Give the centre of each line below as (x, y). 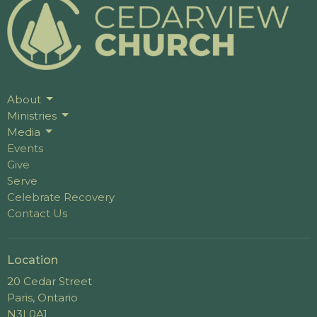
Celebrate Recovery (61, 197)
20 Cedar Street (50, 282)
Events (25, 148)
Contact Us (37, 213)
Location (33, 260)
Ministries (32, 115)
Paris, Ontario (42, 298)
